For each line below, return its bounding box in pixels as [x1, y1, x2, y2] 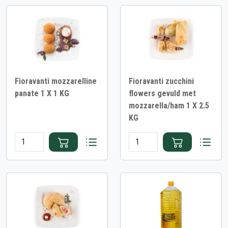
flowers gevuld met [129, 89, 196, 99]
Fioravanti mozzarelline [15, 76, 97, 87]
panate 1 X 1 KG [15, 89, 69, 99]
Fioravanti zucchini [129, 76, 194, 87]
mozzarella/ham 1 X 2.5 [129, 101, 209, 111]
